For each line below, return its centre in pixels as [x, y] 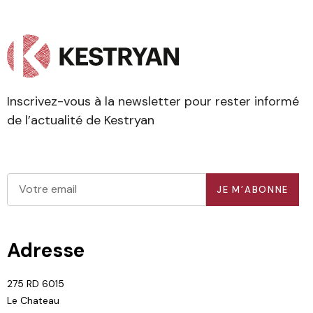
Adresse [46, 250]
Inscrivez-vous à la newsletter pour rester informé [153, 102]
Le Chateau [33, 300]
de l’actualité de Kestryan [81, 121]
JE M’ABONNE [253, 189]
